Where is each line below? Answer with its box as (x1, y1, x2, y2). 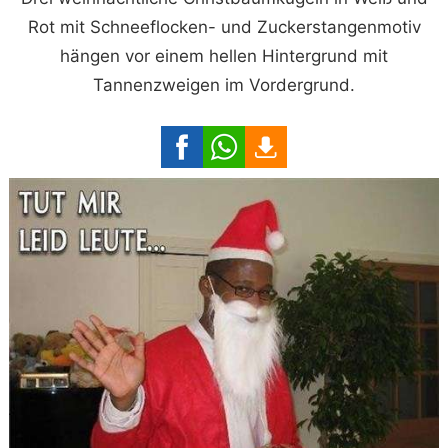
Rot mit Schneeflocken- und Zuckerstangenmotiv (27, 16, 421, 37)
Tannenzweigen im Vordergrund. (93, 74, 355, 95)
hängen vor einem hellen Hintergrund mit (60, 45, 388, 66)
